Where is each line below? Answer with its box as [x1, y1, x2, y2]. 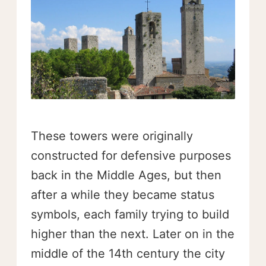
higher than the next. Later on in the [31, 227, 235, 242]
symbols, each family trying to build [31, 207, 229, 222]
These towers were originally [31, 129, 193, 144]
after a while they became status [31, 188, 214, 202]
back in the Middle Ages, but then [31, 168, 221, 183]
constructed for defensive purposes [31, 148, 231, 163]
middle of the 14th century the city [31, 246, 225, 261]
